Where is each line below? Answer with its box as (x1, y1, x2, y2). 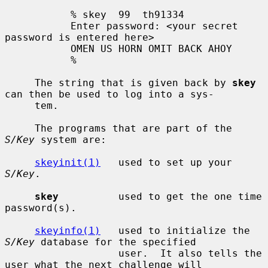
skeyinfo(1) (35, 224, 100, 236)
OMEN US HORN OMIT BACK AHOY (5, 42, 71, 54)
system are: (35, 133, 106, 145)
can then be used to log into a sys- (5, 88, 214, 100)
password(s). (5, 202, 77, 214)
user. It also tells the (5, 247, 118, 259)
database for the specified (35, 236, 196, 248)
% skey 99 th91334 (5, 8, 71, 20)
